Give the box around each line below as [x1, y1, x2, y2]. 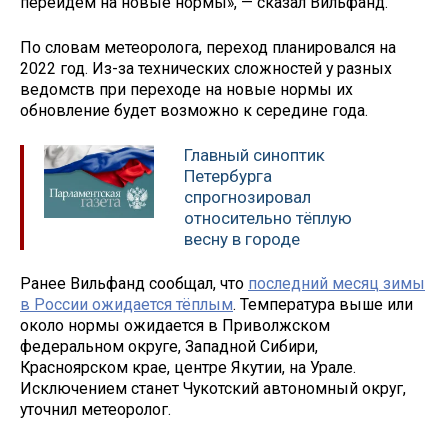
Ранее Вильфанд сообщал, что [20, 274, 248, 294]
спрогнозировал [184, 186, 311, 207]
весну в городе [184, 228, 300, 249]
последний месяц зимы [248, 274, 425, 294]
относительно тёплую [184, 207, 352, 228]
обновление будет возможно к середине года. [20, 100, 368, 120]
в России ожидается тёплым [20, 295, 233, 315]
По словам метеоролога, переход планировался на [20, 37, 396, 57]
